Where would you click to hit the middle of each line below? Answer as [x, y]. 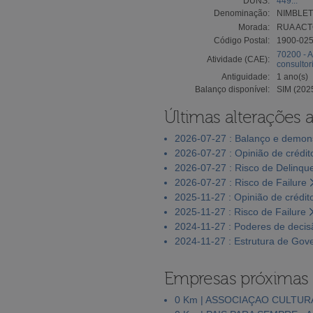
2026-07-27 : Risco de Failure [241, 182]
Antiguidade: [246, 77]
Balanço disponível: [232, 89]
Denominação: [242, 13]
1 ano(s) [292, 77]
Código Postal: [242, 40]
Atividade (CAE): [238, 59]
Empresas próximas [236, 278]
